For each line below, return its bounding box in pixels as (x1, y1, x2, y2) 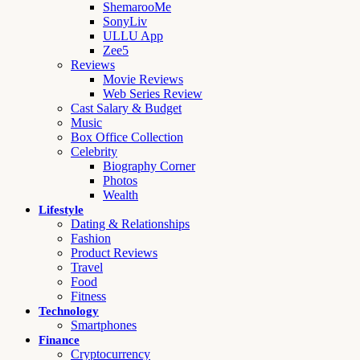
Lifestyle (39, 203, 84, 216)
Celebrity (71, 145, 117, 158)
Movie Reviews (103, 72, 183, 86)
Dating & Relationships (71, 217, 190, 231)
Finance (39, 333, 80, 346)
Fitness (71, 289, 106, 303)
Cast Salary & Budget (71, 101, 182, 115)
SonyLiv (103, 14, 147, 28)
